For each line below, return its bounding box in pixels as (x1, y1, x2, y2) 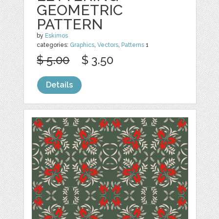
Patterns (121, 42, 145, 49)
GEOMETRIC (37, 1, 123, 19)
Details (46, 80, 73, 90)
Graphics (70, 42, 95, 49)
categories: (37, 42, 70, 49)
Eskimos (45, 32, 68, 40)
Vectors (97, 42, 119, 49)
